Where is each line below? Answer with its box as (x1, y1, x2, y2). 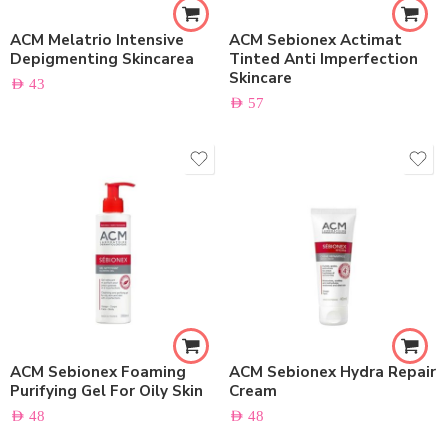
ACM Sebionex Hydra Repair (229, 362, 436, 382)
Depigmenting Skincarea (10, 49, 194, 69)
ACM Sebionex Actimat (229, 30, 402, 50)
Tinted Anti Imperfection (229, 49, 418, 69)
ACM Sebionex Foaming (10, 362, 186, 382)
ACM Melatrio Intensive (10, 30, 184, 50)
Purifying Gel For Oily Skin (10, 381, 203, 401)
